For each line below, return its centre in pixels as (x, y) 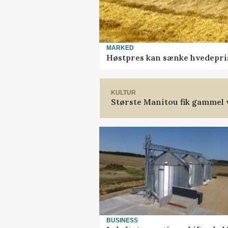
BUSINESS (122, 221)
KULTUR (123, 92)
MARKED (120, 48)
